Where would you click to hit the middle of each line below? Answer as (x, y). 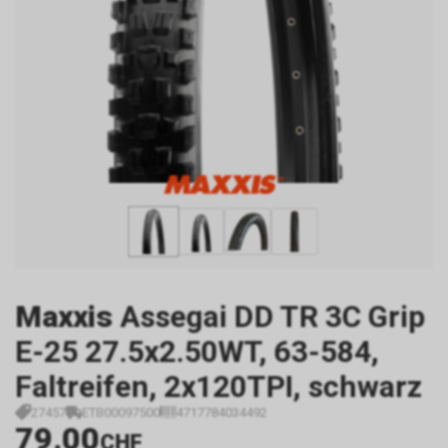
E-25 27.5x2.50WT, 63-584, (197, 351)
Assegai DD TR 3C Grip (272, 316)
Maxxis (64, 316)
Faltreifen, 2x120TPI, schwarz (218, 386)
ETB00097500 (121, 412)
